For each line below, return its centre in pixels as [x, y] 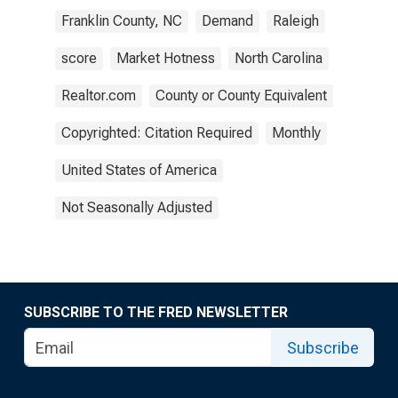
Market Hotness [166, 58]
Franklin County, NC [122, 21]
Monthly [296, 133]
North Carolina [279, 58]
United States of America [139, 170]
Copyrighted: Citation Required [157, 133]
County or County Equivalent [241, 96]
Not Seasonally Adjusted [137, 207]
